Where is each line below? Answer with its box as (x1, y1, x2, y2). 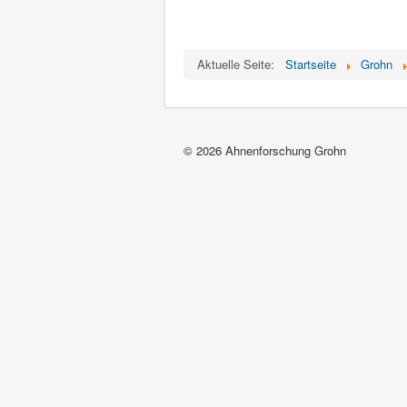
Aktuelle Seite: (197, 55, 282, 73)
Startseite (285, 55, 336, 73)
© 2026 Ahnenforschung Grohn (184, 142, 346, 159)
